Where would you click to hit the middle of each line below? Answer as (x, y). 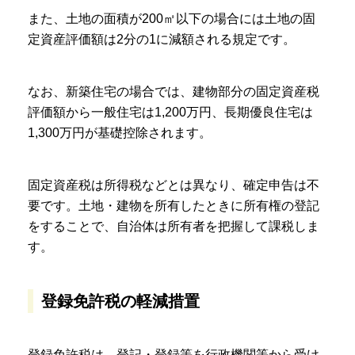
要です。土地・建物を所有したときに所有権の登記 (174, 206)
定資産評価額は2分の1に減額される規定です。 (162, 40)
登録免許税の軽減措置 (120, 302)
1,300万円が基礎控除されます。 (120, 133)
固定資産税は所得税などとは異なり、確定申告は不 (174, 185)
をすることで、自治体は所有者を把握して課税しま (174, 227)
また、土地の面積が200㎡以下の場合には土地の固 (172, 19)
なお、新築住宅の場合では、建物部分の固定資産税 (174, 92)
